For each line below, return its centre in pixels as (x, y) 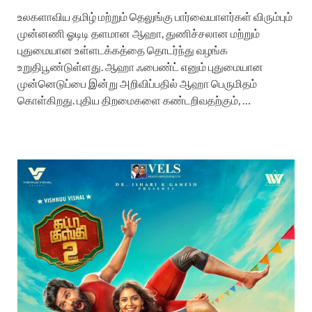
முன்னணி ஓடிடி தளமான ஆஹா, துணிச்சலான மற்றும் (139, 33)
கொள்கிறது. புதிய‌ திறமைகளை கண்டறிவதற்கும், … (134, 100)
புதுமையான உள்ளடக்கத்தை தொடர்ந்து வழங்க (123, 49)
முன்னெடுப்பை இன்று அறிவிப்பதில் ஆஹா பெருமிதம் (137, 83)
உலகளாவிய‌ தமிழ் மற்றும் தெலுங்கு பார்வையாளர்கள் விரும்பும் (155, 16)
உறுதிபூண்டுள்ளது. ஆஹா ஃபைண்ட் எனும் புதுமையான (140, 66)
